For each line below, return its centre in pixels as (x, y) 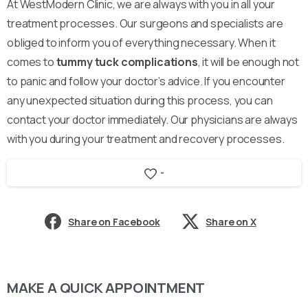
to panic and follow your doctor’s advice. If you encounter (146, 81)
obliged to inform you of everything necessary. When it (141, 42)
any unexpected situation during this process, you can (140, 100)
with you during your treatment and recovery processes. (146, 139)
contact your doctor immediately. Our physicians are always (152, 119)
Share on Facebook (114, 221)
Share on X (231, 221)
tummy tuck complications (127, 62)
